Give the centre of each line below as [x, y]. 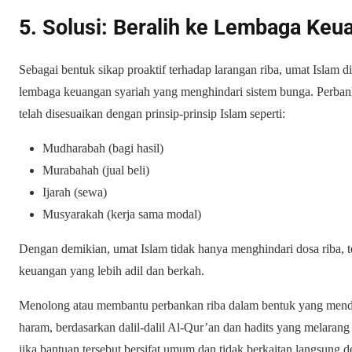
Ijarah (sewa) [75, 192]
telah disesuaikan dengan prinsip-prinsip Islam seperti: [152, 114]
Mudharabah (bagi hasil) [103, 148]
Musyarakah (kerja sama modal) [122, 214]
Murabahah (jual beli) [96, 170]
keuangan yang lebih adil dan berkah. [112, 271]
